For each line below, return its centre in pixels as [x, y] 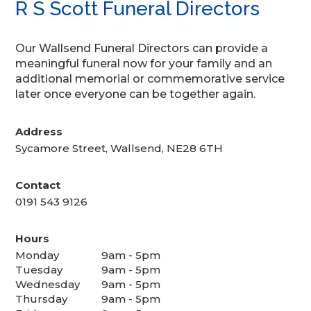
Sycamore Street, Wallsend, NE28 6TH [119, 148]
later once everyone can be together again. [136, 94]
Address [39, 131]
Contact [38, 185]
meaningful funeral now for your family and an [144, 63]
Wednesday [48, 284]
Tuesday [39, 269]
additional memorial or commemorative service [150, 78]
